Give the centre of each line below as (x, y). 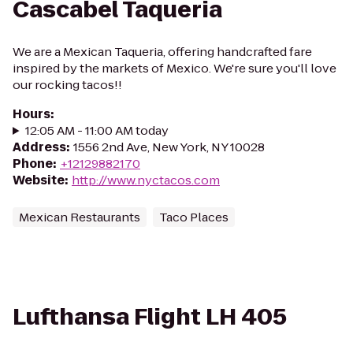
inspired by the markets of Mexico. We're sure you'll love (175, 68)
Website (39, 180)
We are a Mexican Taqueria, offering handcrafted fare (162, 52)
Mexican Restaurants (80, 217)
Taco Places (194, 217)
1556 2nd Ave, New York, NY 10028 (169, 147)
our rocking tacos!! (67, 85)
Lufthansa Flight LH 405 (150, 317)
